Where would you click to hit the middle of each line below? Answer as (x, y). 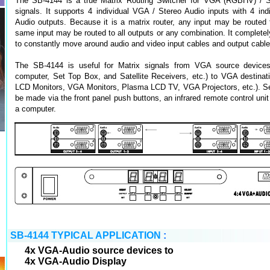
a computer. (36, 109)
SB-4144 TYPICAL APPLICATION (86, 235)
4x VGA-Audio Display (76, 261)
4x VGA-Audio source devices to (99, 250)
